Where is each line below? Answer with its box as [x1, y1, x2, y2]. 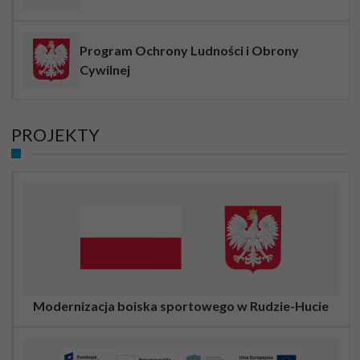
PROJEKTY [10, 124, 100, 145]
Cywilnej [80, 61, 131, 77]
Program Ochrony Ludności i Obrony [80, 42, 300, 58]
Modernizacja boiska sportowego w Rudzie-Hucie [33, 297, 329, 313]
